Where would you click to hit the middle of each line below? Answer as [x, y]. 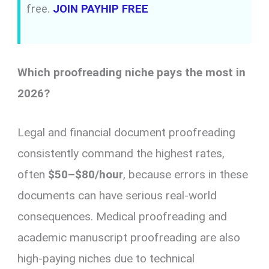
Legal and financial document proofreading [127, 133]
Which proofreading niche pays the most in [132, 72]
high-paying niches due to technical [106, 259]
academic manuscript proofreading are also [129, 238]
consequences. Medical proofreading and [122, 217]
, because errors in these [186, 175]
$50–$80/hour [86, 175]
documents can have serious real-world [117, 196]
